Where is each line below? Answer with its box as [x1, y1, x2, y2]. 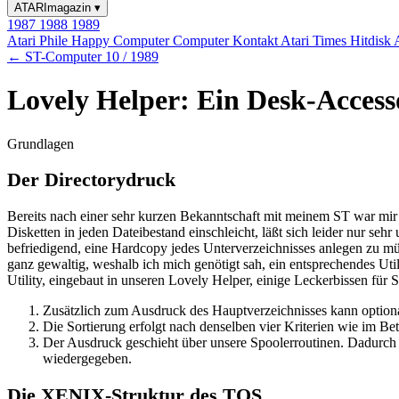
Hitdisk [350, 33, 394, 48]
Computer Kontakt [173, 33, 281, 48]
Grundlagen [7, 135, 74, 151]
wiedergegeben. [43, 351, 132, 367]
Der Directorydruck [7, 168, 175, 191]
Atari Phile [7, 33, 71, 48]
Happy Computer [71, 33, 173, 48]
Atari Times [281, 33, 350, 48]
